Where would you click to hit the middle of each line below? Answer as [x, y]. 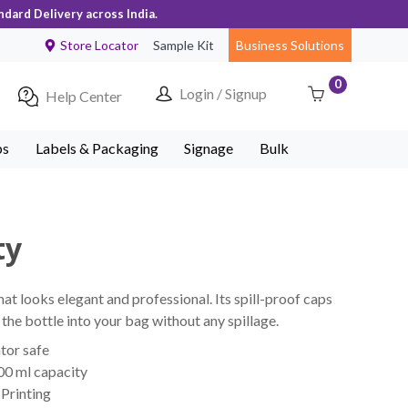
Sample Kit [184, 45]
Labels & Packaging [97, 148]
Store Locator [99, 45]
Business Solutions [290, 45]
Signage [209, 148]
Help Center [84, 96]
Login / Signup [223, 93]
